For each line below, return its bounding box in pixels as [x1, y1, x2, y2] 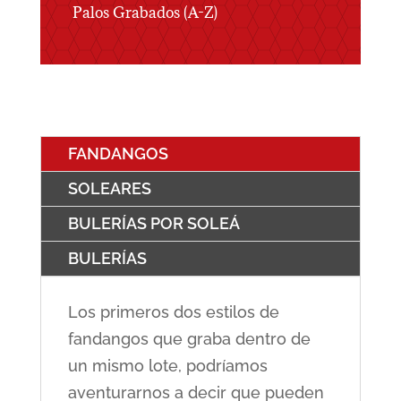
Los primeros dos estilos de [67, 303, 279, 322]
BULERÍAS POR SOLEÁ [67, 214, 240, 234]
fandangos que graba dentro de [67, 329, 311, 349]
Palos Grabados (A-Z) [72, 3, 218, 23]
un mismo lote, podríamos [67, 356, 268, 376]
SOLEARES [67, 179, 151, 199]
